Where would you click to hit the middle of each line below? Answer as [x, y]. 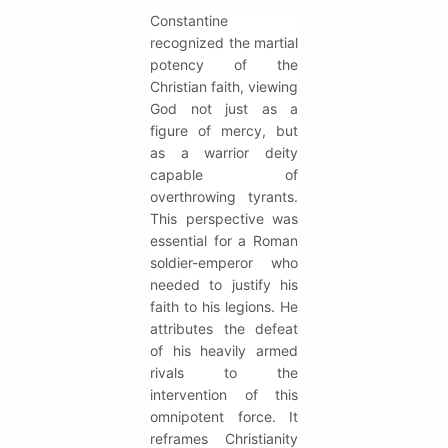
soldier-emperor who [224, 262]
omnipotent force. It [224, 416]
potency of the [224, 64]
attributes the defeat [224, 328]
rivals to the [224, 372]
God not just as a [224, 108]
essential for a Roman [224, 240]
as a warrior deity [224, 152]
